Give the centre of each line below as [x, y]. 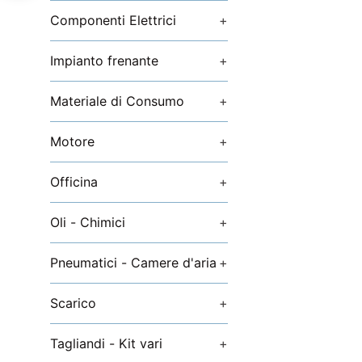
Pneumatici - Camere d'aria [133, 263]
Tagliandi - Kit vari [106, 343]
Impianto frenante [104, 61]
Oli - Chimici [88, 222]
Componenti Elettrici [113, 20]
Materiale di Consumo [117, 101]
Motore [72, 141]
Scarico [73, 303]
